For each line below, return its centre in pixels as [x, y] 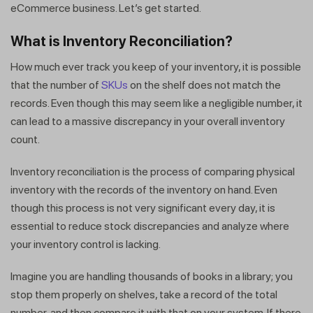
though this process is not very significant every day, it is [143, 208]
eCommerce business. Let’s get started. [106, 8]
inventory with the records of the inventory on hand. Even [144, 190]
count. [25, 140]
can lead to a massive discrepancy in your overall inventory [148, 122]
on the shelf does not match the [204, 85]
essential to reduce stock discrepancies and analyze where [150, 226]
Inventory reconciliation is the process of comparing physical [153, 172]
